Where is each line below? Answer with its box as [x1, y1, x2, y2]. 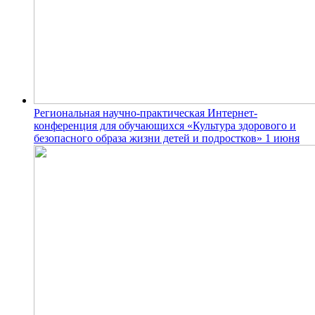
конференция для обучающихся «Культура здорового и [34, 119, 296, 131]
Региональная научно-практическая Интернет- [34, 106, 257, 119]
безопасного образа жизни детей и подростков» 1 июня [34, 131, 300, 144]
